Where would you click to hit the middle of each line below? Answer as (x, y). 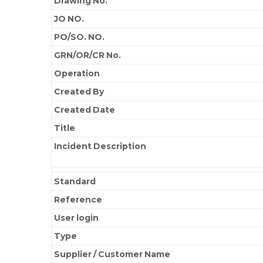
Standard (75, 181)
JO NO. (69, 18)
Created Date (85, 109)
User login (77, 218)
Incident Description (100, 146)
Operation (77, 73)
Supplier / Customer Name (112, 254)
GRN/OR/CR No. (88, 55)
